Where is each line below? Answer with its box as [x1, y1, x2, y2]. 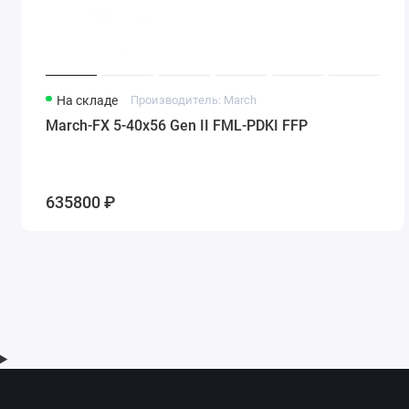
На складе [57, 92, 119, 108]
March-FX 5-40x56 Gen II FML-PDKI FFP [46, 116, 309, 134]
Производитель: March [130, 92, 257, 107]
